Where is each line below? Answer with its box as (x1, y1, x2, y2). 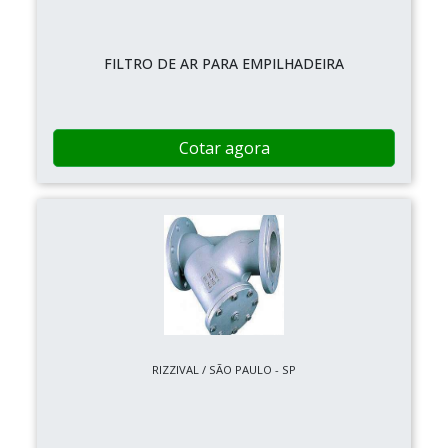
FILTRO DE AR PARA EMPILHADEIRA (104, 53, 344, 73)
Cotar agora (178, 136, 270, 159)
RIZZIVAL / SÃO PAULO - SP (152, 361, 296, 377)
